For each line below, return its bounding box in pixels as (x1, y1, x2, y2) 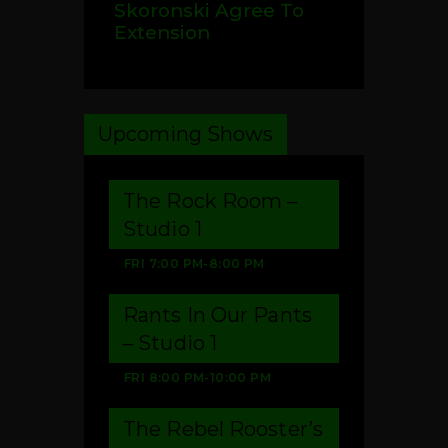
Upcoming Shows (98, 121, 273, 146)
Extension (114, 20, 210, 44)
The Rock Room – (123, 188, 298, 213)
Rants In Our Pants (123, 302, 312, 327)
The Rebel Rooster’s (123, 416, 323, 441)
